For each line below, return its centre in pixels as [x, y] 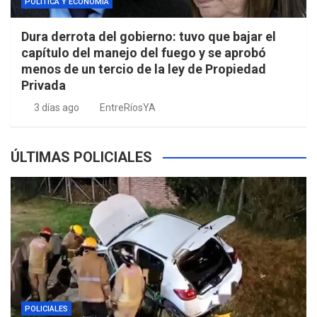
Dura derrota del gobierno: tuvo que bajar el [149, 37]
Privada [44, 86]
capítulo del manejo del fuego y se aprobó [144, 53]
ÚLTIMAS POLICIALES [81, 157]
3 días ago [56, 108]
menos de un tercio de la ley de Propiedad [144, 69]
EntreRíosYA [128, 108]
